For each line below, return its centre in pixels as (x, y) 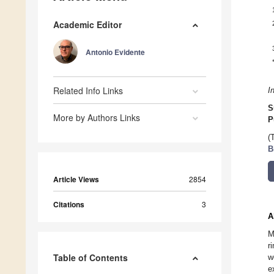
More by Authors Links (97, 118)
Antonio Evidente (115, 52)
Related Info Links (88, 91)
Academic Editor (87, 25)
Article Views (76, 180)
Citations (69, 205)
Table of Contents (91, 258)
